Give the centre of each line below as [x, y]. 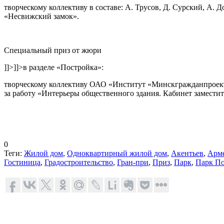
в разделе [40, 67]
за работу [21, 93]
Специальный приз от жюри [53, 50]
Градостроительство [79, 162]
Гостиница [22, 162]
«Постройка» [79, 67]
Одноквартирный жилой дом [117, 153]
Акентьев [187, 153]
